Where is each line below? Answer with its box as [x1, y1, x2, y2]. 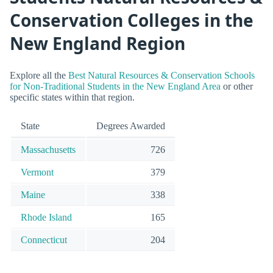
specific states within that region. [10, 92, 135, 103]
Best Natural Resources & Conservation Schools [68, 70, 255, 81]
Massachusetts [21, 144, 76, 155]
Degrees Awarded [96, 121, 165, 132]
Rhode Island [21, 212, 72, 223]
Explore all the [10, 70, 68, 81]
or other [221, 81, 253, 92]
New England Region [10, 31, 185, 55]
